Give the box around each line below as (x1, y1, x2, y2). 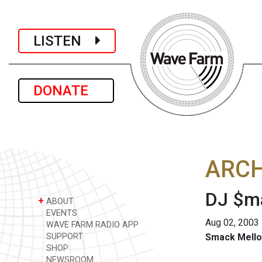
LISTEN (33, 32, 95, 49)
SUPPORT (44, 232, 83, 242)
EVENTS (44, 208, 77, 218)
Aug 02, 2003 (205, 217, 259, 228)
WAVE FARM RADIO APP (44, 220, 139, 230)
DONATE (33, 82, 99, 99)
